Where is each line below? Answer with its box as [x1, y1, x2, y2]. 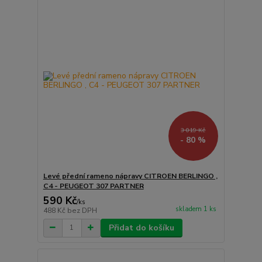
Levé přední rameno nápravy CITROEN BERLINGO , [43, 171, 218, 181]
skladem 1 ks [175, 204, 216, 213]
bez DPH [67, 205, 97, 215]
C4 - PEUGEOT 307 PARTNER [43, 181, 144, 191]
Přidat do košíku [108, 222, 174, 233]
